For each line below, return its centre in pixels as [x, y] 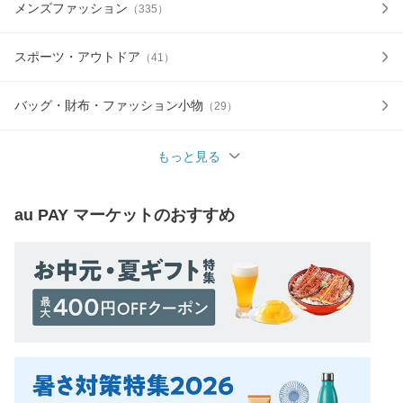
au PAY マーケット [84, 215]
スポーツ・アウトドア [77, 57]
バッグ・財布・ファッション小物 [109, 106]
